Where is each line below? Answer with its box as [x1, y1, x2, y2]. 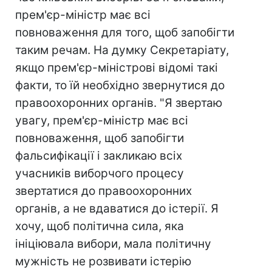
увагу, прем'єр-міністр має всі [15, 114, 188, 127]
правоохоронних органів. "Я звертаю [15, 96, 222, 110]
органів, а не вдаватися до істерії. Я [15, 202, 219, 216]
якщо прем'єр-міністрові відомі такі [15, 61, 218, 75]
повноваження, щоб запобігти [15, 131, 184, 145]
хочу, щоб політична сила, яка [15, 219, 184, 233]
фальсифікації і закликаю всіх [15, 149, 182, 163]
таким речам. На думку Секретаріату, [15, 43, 229, 57]
